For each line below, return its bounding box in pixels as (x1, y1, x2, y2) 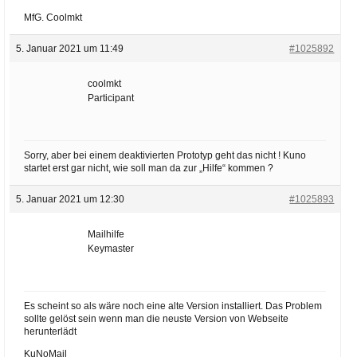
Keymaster (87, 243, 134, 254)
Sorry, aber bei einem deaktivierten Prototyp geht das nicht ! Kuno (23, 150, 306, 161)
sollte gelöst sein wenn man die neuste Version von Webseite (23, 313, 288, 324)
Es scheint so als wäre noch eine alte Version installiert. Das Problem (23, 300, 322, 312)
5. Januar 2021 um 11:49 (15, 43, 124, 54)
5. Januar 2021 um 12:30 (15, 194, 124, 205)
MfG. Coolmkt (23, 12, 82, 23)
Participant (87, 92, 134, 104)
